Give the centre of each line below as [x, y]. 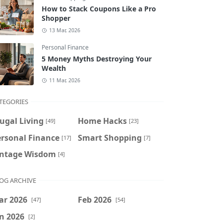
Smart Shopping [110, 138]
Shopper [56, 18]
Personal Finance [65, 47]
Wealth [54, 68]
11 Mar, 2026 [64, 80]
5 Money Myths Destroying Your [97, 59]
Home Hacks [102, 121]
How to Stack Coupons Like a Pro [99, 9]
